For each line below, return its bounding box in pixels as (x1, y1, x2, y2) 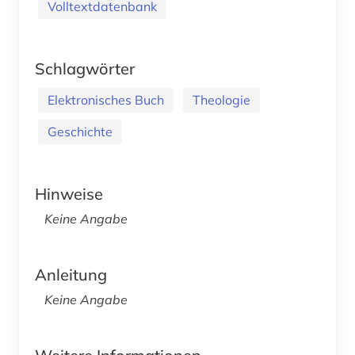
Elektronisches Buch (48, 91, 164, 108)
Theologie (193, 91, 250, 108)
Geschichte (48, 123, 113, 139)
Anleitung (35, 264, 107, 284)
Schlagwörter (35, 58, 135, 78)
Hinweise (35, 183, 103, 204)
